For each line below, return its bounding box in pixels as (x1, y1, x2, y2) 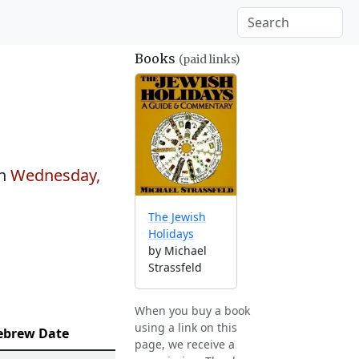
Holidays (148, 226, 194, 242)
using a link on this (135, 320, 237, 336)
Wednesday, (10, 164, 100, 186)
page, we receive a (135, 337, 235, 353)
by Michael (148, 243, 207, 259)
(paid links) (179, 52, 240, 67)
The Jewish (148, 209, 206, 225)
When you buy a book (135, 303, 250, 319)
